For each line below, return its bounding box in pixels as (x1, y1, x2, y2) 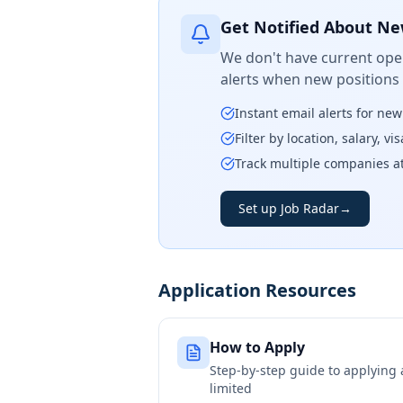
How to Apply (210, 337, 305, 357)
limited (210, 380, 252, 397)
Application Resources (158, 278, 356, 302)
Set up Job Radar (238, 200, 339, 217)
